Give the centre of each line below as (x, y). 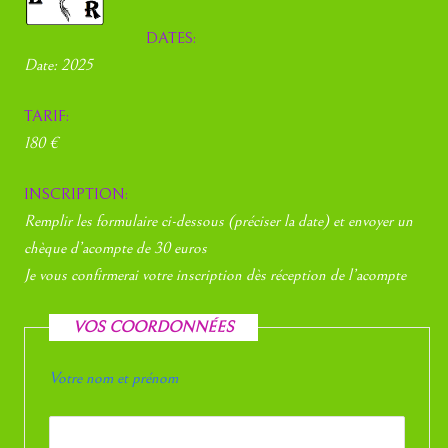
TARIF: (47, 116)
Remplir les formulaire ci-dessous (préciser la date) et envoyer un (219, 221)
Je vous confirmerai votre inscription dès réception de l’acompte (215, 275)
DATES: (171, 37)
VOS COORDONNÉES (154, 326)
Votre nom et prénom (114, 377)
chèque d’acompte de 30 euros (116, 248)
